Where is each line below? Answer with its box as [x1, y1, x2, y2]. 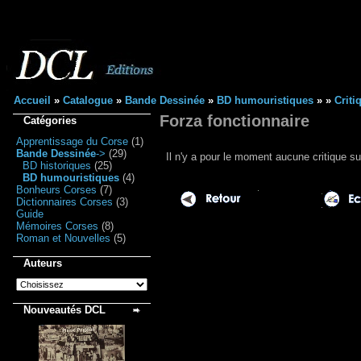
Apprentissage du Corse [16, 135, 128, 147]
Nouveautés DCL [23, 304, 106, 316]
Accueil [14, 94, 51, 106]
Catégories [23, 114, 77, 127]
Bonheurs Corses [16, 184, 97, 196]
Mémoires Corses [16, 220, 98, 232]
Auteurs [23, 257, 62, 269]
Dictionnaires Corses [16, 196, 113, 208]
